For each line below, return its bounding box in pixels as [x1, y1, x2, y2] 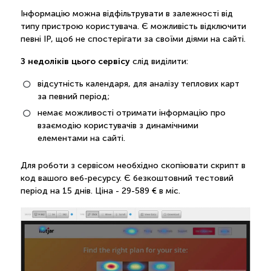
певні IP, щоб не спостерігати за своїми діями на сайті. [20, 34, 246, 44]
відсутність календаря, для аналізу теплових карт [37, 79, 240, 88]
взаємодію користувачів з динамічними [37, 120, 198, 130]
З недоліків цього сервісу [20, 56, 130, 66]
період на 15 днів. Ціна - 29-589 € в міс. [20, 186, 180, 195]
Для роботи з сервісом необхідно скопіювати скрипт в [20, 160, 246, 170]
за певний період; [37, 91, 109, 101]
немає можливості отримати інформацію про [37, 108, 226, 117]
